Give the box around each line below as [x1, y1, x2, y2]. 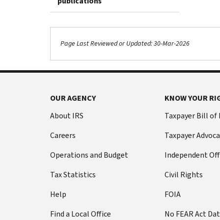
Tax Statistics [50, 169, 96, 180]
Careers [50, 130, 76, 140]
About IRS [50, 110, 83, 121]
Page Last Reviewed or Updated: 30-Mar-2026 [60, 39, 190, 49]
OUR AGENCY [50, 92, 96, 103]
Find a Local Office [50, 208, 111, 219]
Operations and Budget [50, 149, 128, 160]
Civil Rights [164, 169, 203, 180]
